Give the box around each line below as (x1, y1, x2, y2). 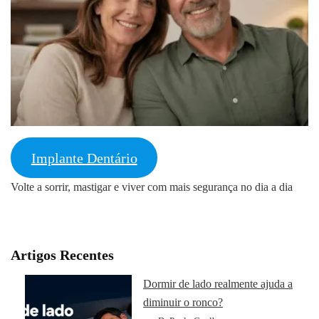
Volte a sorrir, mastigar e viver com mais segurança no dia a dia (11, 180, 293, 193)
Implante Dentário (31, 150, 137, 166)
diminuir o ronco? (143, 296, 223, 309)
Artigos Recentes (11, 246, 114, 263)
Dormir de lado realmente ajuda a (143, 278, 293, 291)
